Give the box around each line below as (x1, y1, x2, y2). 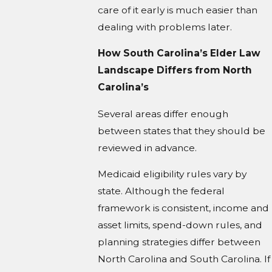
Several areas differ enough (98, 107, 229, 120)
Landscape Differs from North (98, 64, 253, 76)
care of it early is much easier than (98, 4, 258, 16)
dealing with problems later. (98, 21, 233, 33)
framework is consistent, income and (98, 202, 270, 214)
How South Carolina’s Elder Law (98, 47, 261, 59)
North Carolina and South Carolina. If (98, 253, 271, 265)
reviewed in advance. (98, 141, 197, 154)
